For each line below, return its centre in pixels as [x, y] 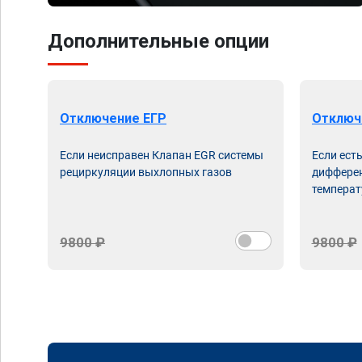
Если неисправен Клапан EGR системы [162, 155]
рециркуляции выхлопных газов [146, 172]
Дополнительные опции [158, 41]
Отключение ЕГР [113, 118]
